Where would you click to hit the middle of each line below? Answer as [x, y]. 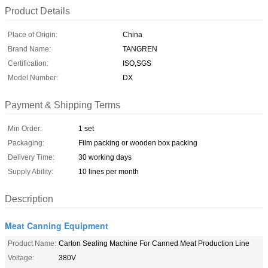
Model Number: [33, 77]
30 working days [105, 157]
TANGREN [140, 49]
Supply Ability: [31, 171]
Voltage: [21, 258]
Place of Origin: [33, 34]
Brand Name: [29, 49]
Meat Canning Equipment [57, 225]
